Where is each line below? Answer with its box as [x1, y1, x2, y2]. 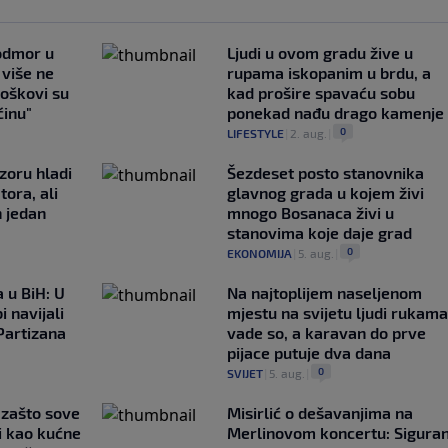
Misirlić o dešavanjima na [226, 403, 413, 423]
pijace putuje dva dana [226, 343, 391, 363]
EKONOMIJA [226, 246, 292, 261]
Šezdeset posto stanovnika [226, 163, 424, 183]
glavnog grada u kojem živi [226, 183, 424, 203]
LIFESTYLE [226, 126, 284, 141]
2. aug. [289, 126, 327, 141]
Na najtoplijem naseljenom [226, 283, 422, 303]
